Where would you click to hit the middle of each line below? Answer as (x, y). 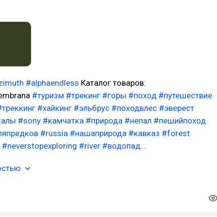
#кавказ (144, 133)
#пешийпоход (180, 120)
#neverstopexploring (39, 146)
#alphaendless (52, 83)
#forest (176, 133)
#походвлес (134, 108)
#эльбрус (92, 108)
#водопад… (124, 146)
